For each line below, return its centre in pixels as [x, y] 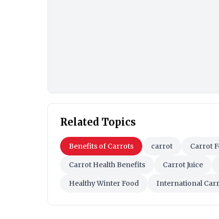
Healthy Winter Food [104, 184]
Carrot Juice [183, 165]
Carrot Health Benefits [107, 165]
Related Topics [98, 122]
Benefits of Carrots [101, 146]
